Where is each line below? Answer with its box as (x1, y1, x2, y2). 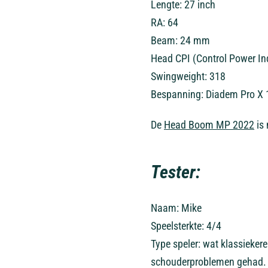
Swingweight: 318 (151, 70, 226, 83)
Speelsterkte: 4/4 (151, 220, 222, 232)
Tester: (151, 162, 200, 182)
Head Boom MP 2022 (164, 118, 255, 131)
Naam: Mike (151, 202, 202, 214)
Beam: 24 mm (151, 34, 211, 47)
